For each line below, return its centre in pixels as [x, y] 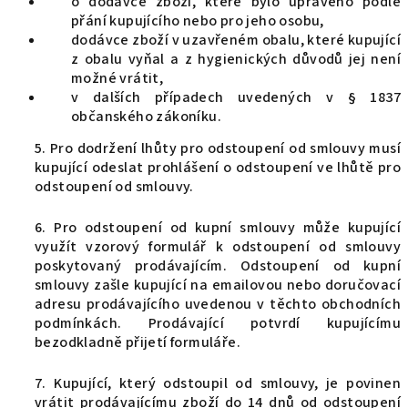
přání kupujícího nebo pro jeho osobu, [198, 21]
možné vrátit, [117, 78]
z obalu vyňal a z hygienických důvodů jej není [236, 59]
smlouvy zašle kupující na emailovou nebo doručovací [218, 285]
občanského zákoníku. [146, 117]
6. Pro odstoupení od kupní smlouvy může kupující [218, 228]
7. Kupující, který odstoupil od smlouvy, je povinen [218, 383]
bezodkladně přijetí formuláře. [138, 342]
